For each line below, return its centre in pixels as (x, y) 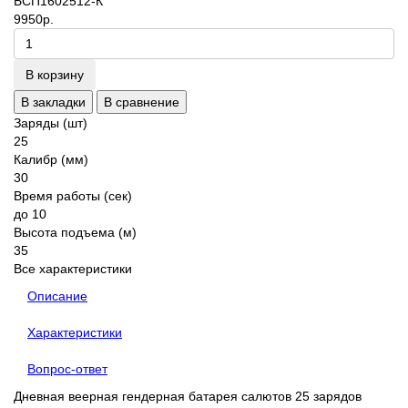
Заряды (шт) (51, 123)
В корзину (55, 75)
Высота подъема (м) (75, 233)
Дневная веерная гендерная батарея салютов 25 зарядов (188, 397)
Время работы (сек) (73, 196)
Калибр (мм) (51, 160)
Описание (57, 296)
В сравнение (142, 102)
